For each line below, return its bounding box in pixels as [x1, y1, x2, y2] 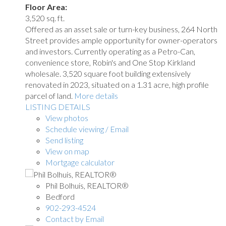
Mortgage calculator [45, 157, 115, 167]
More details [74, 91, 118, 100]
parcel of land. [25, 91, 73, 100]
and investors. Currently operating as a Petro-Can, [25, 46, 195, 56]
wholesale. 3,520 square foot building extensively [25, 69, 191, 78]
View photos [45, 113, 88, 123]
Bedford [45, 192, 75, 202]
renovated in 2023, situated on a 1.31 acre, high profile [25, 80, 209, 89]
